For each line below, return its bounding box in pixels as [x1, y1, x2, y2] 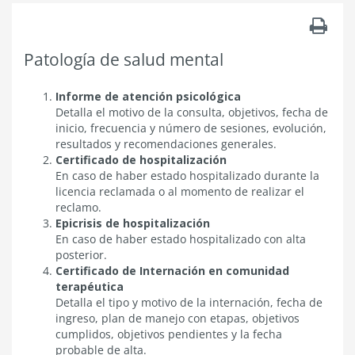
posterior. [55, 247, 107, 262]
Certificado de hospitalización [55, 152, 227, 167]
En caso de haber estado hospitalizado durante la [55, 168, 319, 183]
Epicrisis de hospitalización [55, 216, 210, 231]
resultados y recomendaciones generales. [55, 136, 277, 151]
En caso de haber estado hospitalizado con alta [55, 231, 306, 246]
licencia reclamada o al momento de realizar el [55, 184, 304, 199]
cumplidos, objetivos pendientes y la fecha [55, 326, 282, 342]
